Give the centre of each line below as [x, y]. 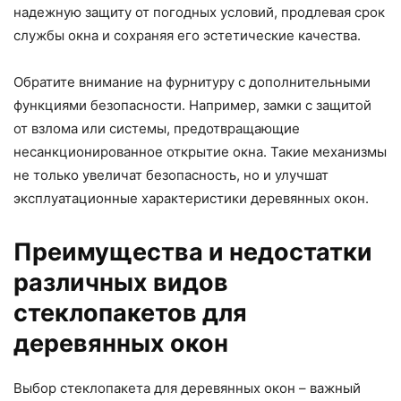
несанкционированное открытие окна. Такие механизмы [200, 151]
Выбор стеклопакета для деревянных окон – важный [187, 388]
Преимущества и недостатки [193, 252]
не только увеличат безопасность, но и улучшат [171, 175]
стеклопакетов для [130, 312]
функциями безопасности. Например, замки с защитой [192, 105]
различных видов [121, 282]
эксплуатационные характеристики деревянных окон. [191, 198]
